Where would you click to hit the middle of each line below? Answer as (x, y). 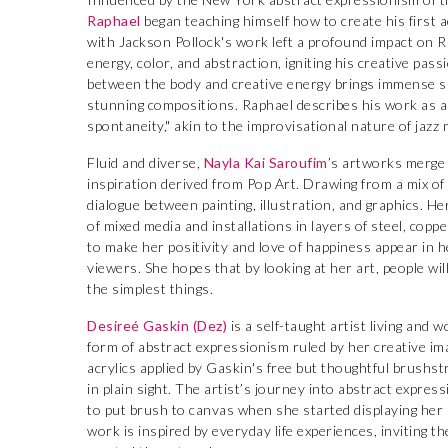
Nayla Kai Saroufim (265, 162)
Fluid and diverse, (145, 162)
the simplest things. (150, 288)
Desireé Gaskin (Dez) (157, 325)
